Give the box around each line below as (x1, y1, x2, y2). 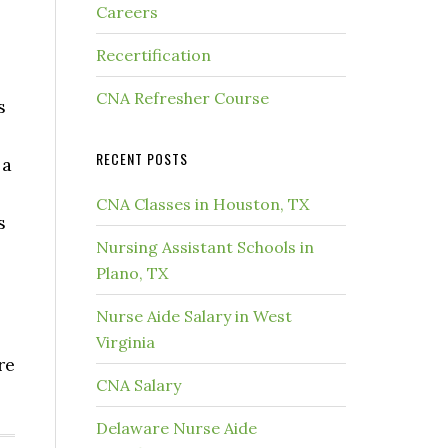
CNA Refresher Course (96, 88, 269, 108)
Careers (96, 2, 158, 22)
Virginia (96, 332, 155, 352)
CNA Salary (96, 375, 181, 395)
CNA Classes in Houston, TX (96, 194, 309, 214)
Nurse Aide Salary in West (96, 306, 292, 326)
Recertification (96, 45, 211, 65)
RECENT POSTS (96, 148, 188, 169)
